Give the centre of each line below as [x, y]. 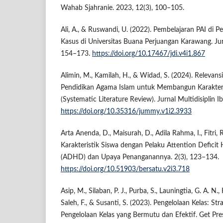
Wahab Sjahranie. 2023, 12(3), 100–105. [122, 8]
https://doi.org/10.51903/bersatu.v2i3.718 [125, 169]
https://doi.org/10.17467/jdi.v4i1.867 [149, 54]
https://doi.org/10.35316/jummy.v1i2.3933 [126, 112]
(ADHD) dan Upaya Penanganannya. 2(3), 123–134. [140, 158]
